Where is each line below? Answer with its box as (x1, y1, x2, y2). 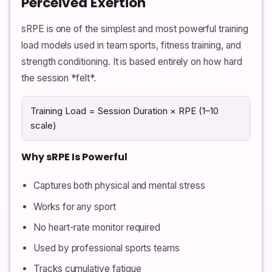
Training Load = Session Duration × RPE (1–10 (30, 105, 219, 117)
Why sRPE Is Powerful (21, 150, 127, 165)
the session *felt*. (21, 72, 96, 84)
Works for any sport (33, 200, 116, 212)
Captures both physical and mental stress (33, 180, 205, 192)
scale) (30, 120, 56, 132)
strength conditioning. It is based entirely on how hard (21, 56, 242, 68)
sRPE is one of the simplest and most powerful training (21, 23, 248, 35)
